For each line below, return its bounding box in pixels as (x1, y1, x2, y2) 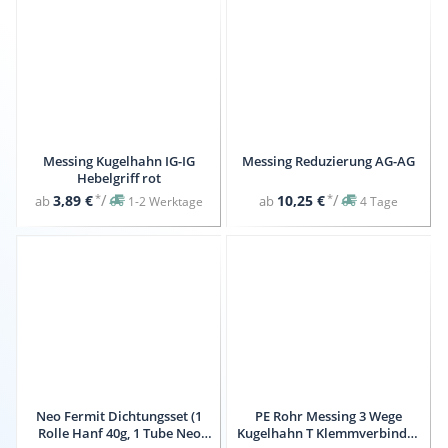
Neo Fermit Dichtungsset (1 (36, 406, 203, 425)
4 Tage (360, 193, 399, 211)
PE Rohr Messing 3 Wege (255, 406, 403, 425)
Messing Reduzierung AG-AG (242, 151, 416, 170)
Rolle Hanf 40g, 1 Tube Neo (37, 423, 201, 442)
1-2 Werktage (128, 193, 204, 211)
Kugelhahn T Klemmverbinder (237, 423, 421, 442)
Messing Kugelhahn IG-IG (43, 151, 196, 170)
